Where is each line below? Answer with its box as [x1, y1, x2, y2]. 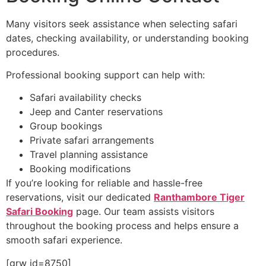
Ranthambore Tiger [154, 191, 245, 204]
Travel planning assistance [30, 148, 148, 161]
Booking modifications [30, 163, 131, 175]
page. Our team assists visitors [73, 205, 214, 218]
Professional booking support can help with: [6, 69, 205, 81]
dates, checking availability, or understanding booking [6, 31, 249, 44]
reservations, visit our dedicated [6, 191, 154, 204]
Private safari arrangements [30, 134, 154, 147]
